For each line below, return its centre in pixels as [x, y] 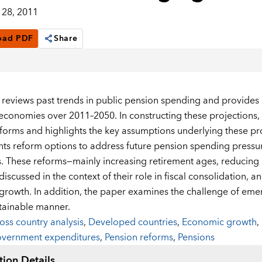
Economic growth [219, 223]
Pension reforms [139, 238]
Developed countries [132, 223]
